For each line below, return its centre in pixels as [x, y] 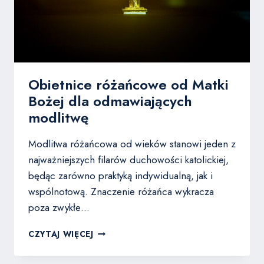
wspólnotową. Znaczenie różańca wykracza [121, 192]
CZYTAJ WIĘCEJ [61, 234]
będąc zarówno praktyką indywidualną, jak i [121, 176]
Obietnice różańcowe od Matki [128, 85]
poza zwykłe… [59, 208]
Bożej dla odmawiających [110, 101]
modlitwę [58, 118]
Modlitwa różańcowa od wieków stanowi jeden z [132, 144]
